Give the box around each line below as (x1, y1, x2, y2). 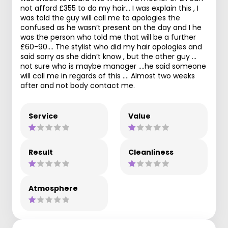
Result (28, 147, 53, 157)
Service (28, 111, 58, 121)
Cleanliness (128, 147, 174, 157)
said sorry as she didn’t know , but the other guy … (20, 51, 196, 62)
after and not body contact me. (20, 80, 135, 91)
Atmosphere (28, 183, 78, 193)
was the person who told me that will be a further (20, 32, 196, 42)
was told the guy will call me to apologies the (20, 13, 180, 23)
